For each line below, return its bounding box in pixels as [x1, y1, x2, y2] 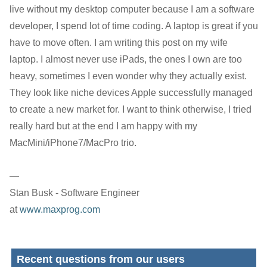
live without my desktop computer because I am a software [9, 4, 254, 14]
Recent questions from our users [13, 253, 185, 265]
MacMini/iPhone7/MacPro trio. [9, 137, 136, 148]
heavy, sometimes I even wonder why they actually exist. [9, 70, 247, 81]
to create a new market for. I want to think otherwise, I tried [9, 104, 252, 114]
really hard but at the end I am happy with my [9, 120, 197, 131]
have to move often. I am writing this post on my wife [9, 37, 228, 48]
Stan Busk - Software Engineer [9, 187, 139, 198]
